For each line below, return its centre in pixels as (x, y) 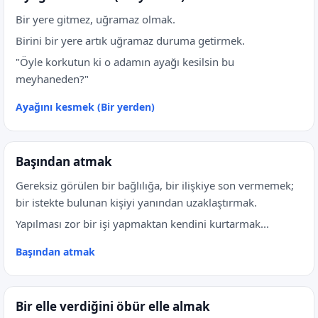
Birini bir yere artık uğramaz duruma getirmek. (130, 40)
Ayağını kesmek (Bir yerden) (85, 107)
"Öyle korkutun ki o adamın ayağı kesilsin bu (125, 62)
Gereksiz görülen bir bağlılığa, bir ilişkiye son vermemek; (155, 185)
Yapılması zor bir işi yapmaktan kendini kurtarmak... (142, 224)
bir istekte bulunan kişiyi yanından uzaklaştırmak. (136, 202)
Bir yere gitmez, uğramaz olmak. (95, 19)
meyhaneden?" (52, 79)
